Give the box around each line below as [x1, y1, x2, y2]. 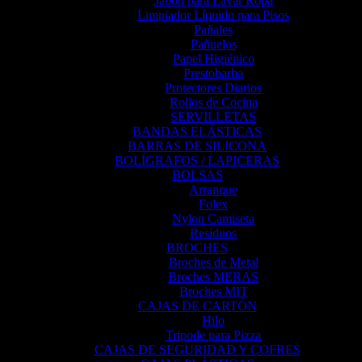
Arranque [189, 183, 238, 197]
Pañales [194, 23, 233, 37]
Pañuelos [190, 37, 237, 52]
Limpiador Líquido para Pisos [137, 8, 289, 23]
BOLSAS [171, 168, 223, 183]
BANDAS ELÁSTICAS [133, 124, 262, 139]
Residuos [190, 226, 237, 241]
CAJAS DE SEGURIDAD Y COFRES [94, 343, 301, 357]
